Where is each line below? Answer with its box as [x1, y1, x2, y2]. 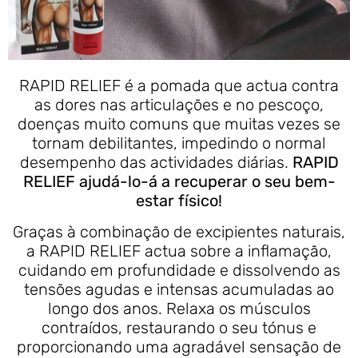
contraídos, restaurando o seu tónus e [42, 317, 316, 337]
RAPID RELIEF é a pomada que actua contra [19, 76, 339, 96]
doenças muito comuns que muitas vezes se [18, 114, 340, 134]
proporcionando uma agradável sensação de [17, 336, 341, 356]
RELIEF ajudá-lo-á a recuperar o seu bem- [22, 172, 336, 192]
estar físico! [136, 191, 222, 211]
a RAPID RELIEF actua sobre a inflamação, [26, 241, 332, 261]
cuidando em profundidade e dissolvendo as [18, 260, 340, 280]
